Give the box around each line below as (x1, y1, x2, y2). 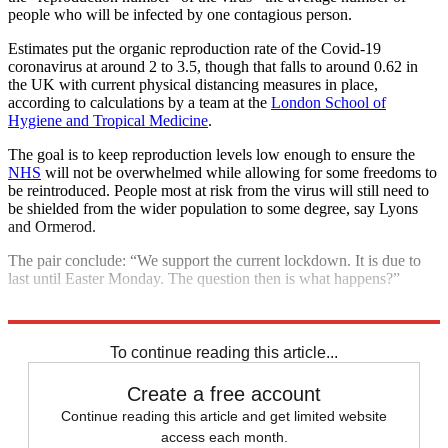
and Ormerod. (8, 217, 96, 235)
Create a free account (127, 382, 321, 405)
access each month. (160, 428, 288, 445)
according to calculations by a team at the (8, 93, 271, 111)
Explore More (8, 303, 96, 321)
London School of (271, 93, 386, 111)
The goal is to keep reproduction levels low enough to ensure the (8, 145, 415, 163)
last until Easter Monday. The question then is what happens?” (8, 269, 400, 287)
